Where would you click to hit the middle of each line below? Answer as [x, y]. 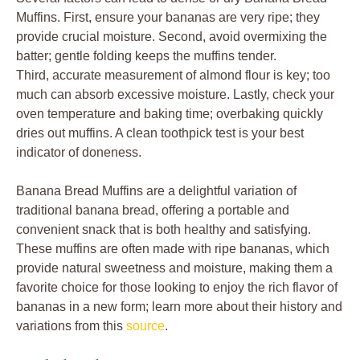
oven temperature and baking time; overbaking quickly [170, 114]
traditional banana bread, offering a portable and [153, 211]
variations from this [71, 326]
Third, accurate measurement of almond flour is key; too [173, 76]
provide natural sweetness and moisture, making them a [174, 268]
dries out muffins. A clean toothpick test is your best [160, 133]
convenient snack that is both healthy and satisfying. [164, 230]
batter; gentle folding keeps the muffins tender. [146, 56]
